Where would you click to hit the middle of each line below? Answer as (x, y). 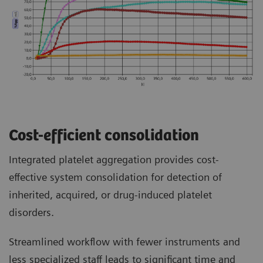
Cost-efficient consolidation (106, 136)
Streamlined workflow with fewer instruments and (124, 241)
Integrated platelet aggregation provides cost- (114, 159)
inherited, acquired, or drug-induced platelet (110, 194)
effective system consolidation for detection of (115, 177)
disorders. (31, 212)
